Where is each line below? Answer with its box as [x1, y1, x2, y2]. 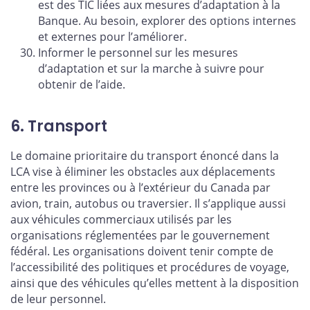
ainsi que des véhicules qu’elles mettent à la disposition [10, 275, 299, 291]
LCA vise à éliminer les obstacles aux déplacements [10, 164, 275, 180]
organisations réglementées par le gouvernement [10, 228, 270, 244]
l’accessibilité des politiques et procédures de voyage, [10, 259, 289, 275]
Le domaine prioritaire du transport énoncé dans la [10, 148, 279, 164]
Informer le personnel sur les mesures [38, 44, 238, 60]
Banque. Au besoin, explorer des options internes [38, 12, 296, 28]
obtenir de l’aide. [38, 76, 125, 92]
